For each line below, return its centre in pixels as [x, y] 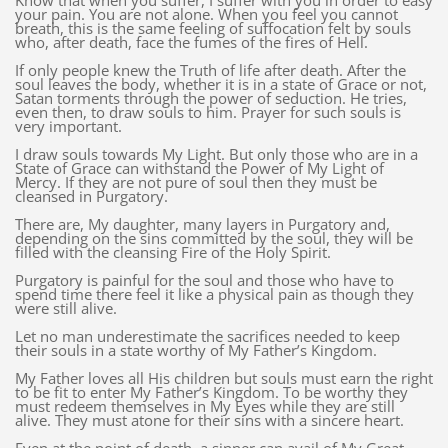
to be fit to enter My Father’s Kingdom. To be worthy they [211, 392]
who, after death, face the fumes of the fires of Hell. [191, 42]
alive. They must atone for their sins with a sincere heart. [209, 420]
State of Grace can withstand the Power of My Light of [199, 168]
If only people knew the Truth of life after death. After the [210, 70]
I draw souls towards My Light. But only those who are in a [216, 154]
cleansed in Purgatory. [91, 196]
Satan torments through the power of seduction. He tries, [210, 98]
